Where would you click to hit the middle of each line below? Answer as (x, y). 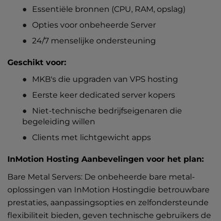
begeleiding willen (59, 122)
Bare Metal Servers (44, 177)
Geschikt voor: (37, 62)
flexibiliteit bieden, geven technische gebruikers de (109, 215)
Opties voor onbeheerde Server (94, 25)
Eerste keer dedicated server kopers (104, 95)
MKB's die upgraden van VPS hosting (105, 79)
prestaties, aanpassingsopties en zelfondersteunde (108, 203)
